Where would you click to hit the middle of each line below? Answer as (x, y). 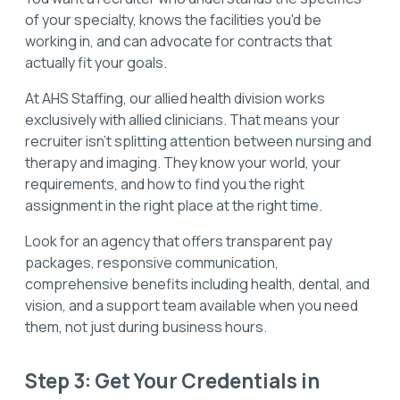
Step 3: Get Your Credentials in (172, 380)
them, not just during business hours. (146, 327)
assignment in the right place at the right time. (174, 206)
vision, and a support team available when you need (192, 306)
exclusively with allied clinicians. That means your (183, 120)
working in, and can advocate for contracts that (179, 42)
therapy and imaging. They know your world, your (183, 163)
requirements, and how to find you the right (165, 184)
